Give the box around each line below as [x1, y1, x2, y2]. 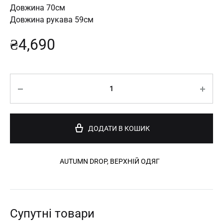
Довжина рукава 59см [10, 15, 94, 25]
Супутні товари [10, 207, 95, 221]
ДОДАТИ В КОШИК [88, 124, 150, 133]
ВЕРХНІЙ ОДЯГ [110, 157, 160, 166]
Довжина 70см [10, 3, 65, 13]
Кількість [10, 75, 49, 86]
